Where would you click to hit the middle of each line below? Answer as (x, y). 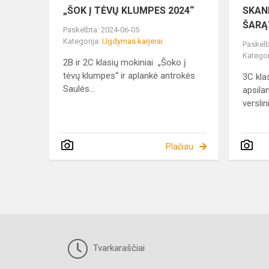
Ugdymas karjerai (132, 41)
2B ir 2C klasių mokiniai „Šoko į (125, 63)
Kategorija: (83, 41)
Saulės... (79, 89)
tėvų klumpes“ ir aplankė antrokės (129, 76)
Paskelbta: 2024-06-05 (101, 30)
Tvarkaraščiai (118, 248)
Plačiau (179, 147)
